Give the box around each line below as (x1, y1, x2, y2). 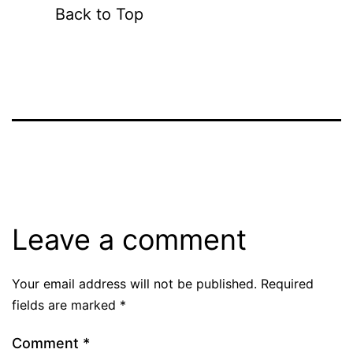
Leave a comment (12, 221, 247, 257)
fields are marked (12, 296, 120, 313)
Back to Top (55, 4, 143, 24)
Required (261, 275, 314, 292)
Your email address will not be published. (12, 275, 257, 292)
